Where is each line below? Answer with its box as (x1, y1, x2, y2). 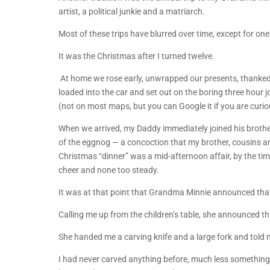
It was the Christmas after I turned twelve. (58, 51, 215, 61)
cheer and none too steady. (58, 165, 159, 175)
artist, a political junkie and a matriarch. (58, 6, 205, 16)
